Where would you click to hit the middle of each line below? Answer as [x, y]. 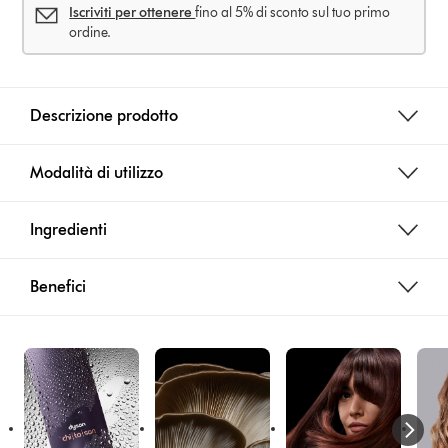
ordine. [90, 32]
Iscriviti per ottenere [132, 12]
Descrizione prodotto [104, 115]
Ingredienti [69, 229]
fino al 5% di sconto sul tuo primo [293, 12]
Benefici [58, 286]
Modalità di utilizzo [97, 172]
